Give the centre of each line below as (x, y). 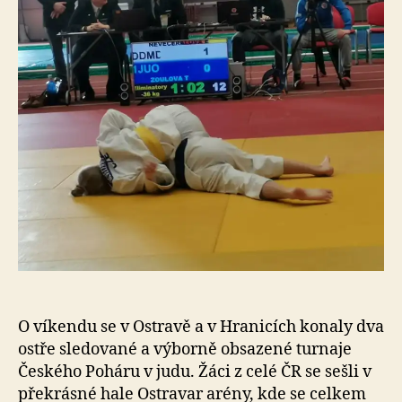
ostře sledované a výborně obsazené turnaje (185, 349)
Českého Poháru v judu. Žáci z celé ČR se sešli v (195, 371)
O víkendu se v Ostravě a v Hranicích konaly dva (201, 327)
